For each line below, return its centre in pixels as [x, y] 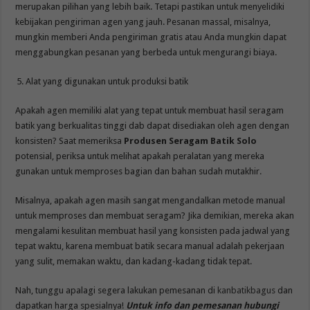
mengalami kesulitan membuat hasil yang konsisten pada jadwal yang [153, 230]
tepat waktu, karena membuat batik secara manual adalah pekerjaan [150, 246]
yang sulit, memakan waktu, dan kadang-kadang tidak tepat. [134, 261]
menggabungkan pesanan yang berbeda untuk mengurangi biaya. [146, 52]
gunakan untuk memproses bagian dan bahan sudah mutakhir [138, 171]
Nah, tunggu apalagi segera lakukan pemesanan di [117, 290]
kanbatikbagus [247, 290]
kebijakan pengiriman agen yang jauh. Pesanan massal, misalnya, [143, 21]
